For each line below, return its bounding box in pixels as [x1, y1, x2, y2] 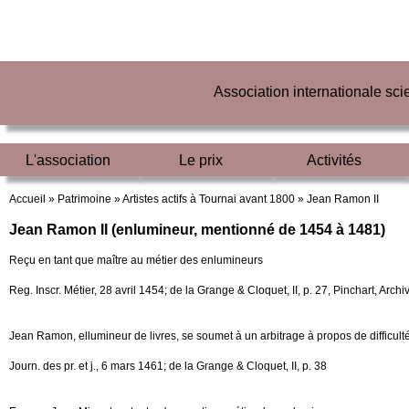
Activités [307, 152, 362, 168]
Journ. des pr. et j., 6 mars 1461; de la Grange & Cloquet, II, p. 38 [9, 360, 327, 372]
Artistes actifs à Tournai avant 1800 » [122, 193, 304, 205]
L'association [25, 152, 110, 168]
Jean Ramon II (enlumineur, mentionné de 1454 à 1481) [9, 222, 385, 237]
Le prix [179, 152, 223, 168]
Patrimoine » [58, 193, 121, 205]
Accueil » [9, 193, 55, 205]
